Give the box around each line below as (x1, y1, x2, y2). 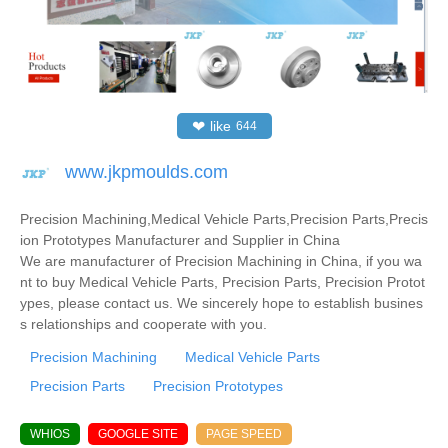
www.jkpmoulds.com (65, 161, 228, 182)
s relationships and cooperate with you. (20, 315, 267, 332)
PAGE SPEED (206, 426, 282, 441)
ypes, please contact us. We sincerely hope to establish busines (20, 294, 423, 311)
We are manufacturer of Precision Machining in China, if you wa (20, 252, 422, 269)
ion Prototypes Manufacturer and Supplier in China (20, 231, 340, 248)
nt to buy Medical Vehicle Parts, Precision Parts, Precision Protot (20, 273, 425, 290)
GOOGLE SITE (98, 426, 178, 441)
